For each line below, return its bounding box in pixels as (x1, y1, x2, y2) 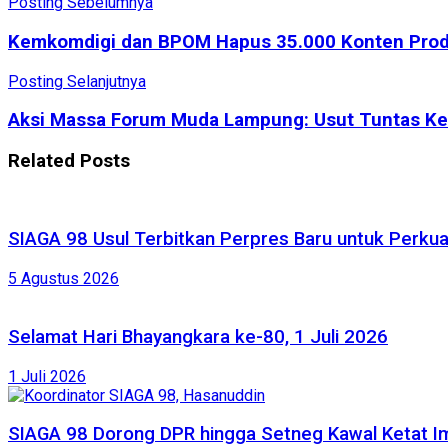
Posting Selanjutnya (8, 71, 146, 91)
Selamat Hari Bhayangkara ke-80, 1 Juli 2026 (8, 325, 388, 348)
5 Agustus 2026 (8, 269, 119, 289)
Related (8, 150, 75, 173)
